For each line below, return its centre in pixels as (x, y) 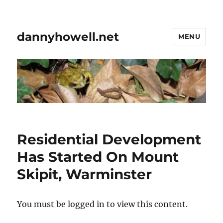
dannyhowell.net (68, 37)
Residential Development (109, 140)
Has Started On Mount (98, 157)
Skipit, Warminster (85, 174)
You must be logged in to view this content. (103, 204)
